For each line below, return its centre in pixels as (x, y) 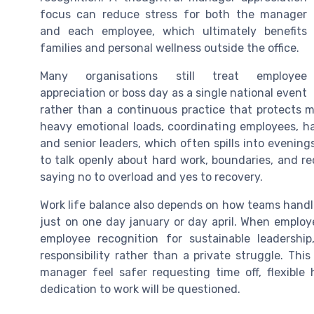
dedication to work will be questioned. (140, 289)
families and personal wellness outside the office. (170, 48)
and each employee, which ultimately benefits (173, 32)
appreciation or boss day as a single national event (173, 93)
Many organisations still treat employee (173, 76)
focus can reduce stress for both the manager (173, 15)
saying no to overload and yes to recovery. (151, 177)
